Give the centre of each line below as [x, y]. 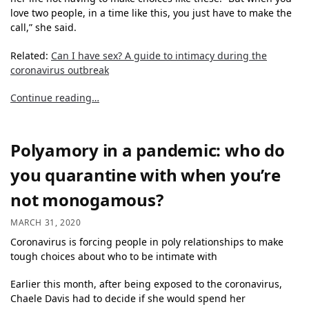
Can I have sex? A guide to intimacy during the [159, 55]
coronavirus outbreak [60, 70]
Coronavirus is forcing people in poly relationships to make [147, 241]
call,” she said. [43, 28]
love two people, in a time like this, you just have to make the [151, 13]
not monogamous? [87, 200]
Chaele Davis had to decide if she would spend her [128, 299]
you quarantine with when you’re [146, 175]
